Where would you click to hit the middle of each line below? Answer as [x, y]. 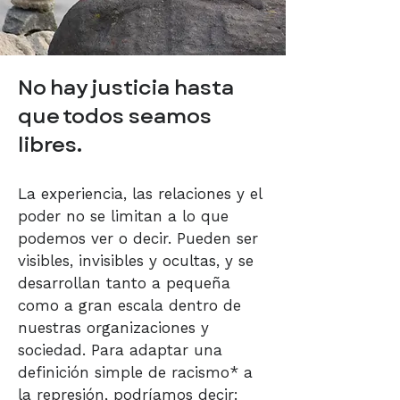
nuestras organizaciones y [113, 328]
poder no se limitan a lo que [123, 216]
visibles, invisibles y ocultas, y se [136, 261]
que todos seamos [115, 116]
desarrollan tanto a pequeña [124, 283]
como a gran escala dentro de [129, 305]
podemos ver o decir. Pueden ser [138, 238]
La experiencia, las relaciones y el [140, 194]
